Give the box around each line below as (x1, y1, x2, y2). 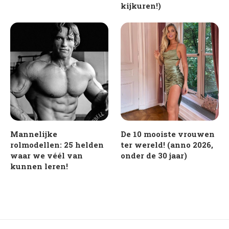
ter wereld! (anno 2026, (121, 139, 214, 150)
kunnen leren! (10, 161, 68, 171)
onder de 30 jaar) (121, 150, 188, 161)
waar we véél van (10, 150, 83, 161)
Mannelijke (10, 128, 57, 139)
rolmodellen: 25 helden (10, 139, 104, 150)
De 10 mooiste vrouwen (121, 128, 215, 139)
